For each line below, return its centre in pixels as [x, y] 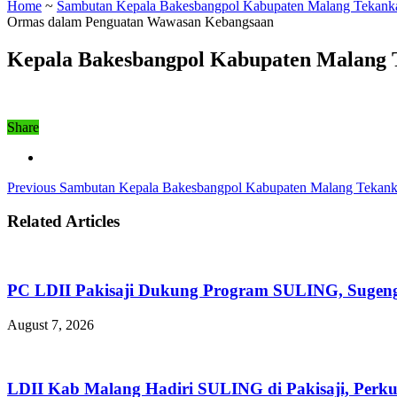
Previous [31, 187]
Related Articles [63, 222]
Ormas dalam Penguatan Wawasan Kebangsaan [140, 21]
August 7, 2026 [51, 324]
